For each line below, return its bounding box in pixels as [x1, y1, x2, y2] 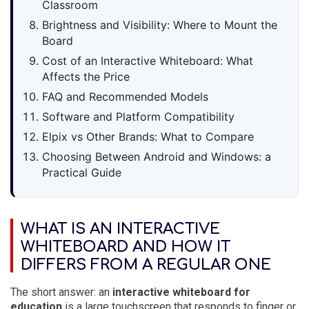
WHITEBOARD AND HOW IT [21, 239, 230, 255]
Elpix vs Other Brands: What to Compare [42, 130, 254, 143]
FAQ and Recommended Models [42, 90, 208, 103]
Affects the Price [42, 70, 130, 83]
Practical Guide [42, 166, 121, 179]
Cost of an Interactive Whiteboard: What [42, 54, 253, 68]
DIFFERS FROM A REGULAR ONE [21, 257, 271, 273]
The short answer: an [10, 286, 112, 299]
